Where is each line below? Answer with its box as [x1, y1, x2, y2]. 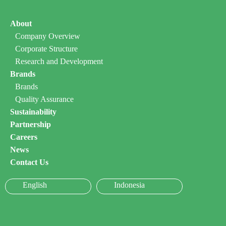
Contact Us [10, 158, 48, 167]
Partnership [10, 120, 51, 129]
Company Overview [15, 32, 80, 41]
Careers [10, 133, 37, 142]
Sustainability [10, 107, 56, 117]
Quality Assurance [15, 95, 74, 104]
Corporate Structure [15, 44, 78, 53]
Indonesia [114, 181, 145, 190]
